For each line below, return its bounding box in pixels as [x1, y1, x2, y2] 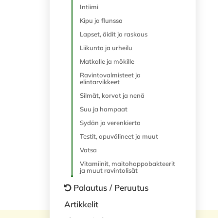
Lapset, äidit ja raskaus [80, 30, 147, 38]
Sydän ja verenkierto [80, 119, 141, 127]
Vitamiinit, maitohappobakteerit [80, 160, 175, 167]
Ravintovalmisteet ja [80, 71, 141, 79]
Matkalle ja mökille [80, 57, 134, 65]
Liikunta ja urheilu [80, 44, 132, 52]
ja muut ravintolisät [80, 166, 138, 174]
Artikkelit [64, 199, 98, 209]
